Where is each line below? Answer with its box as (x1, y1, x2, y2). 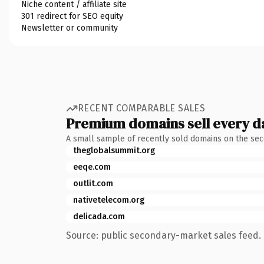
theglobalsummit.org (73, 145, 155, 156)
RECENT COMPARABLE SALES (78, 103, 206, 114)
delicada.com (73, 211, 125, 222)
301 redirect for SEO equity (21, 11, 123, 21)
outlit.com (73, 178, 113, 189)
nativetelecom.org (73, 194, 144, 205)
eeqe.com (73, 161, 111, 172)
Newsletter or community (21, 22, 118, 33)
